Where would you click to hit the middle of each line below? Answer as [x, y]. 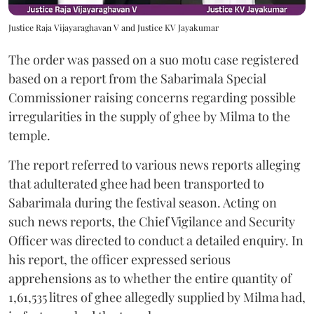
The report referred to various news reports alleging [155, 164]
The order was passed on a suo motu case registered [153, 59]
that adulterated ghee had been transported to [136, 183]
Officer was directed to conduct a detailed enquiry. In [156, 240]
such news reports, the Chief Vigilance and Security [152, 221]
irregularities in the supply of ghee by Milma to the [149, 116]
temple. [29, 135]
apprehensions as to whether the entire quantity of [150, 278]
